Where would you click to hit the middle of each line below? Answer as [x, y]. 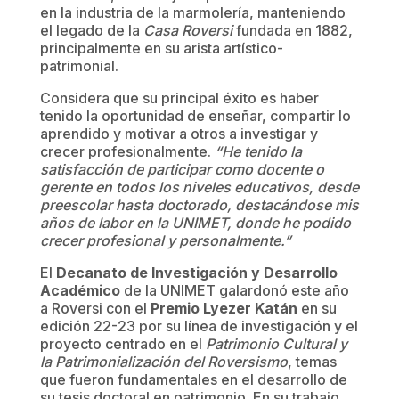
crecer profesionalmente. [127, 151]
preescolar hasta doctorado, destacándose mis [199, 204]
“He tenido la [258, 151]
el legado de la [91, 30]
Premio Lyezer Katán [225, 308]
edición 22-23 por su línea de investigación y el [199, 326]
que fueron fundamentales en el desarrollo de [193, 379]
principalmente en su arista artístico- [161, 48]
